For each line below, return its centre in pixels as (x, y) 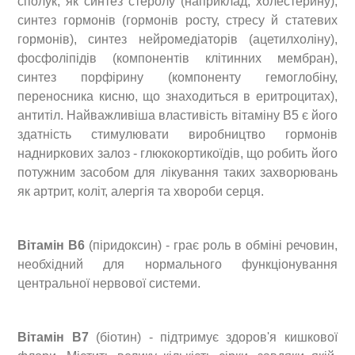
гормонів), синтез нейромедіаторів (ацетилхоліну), (177, 39)
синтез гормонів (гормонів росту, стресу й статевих (177, 20)
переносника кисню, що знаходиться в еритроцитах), (177, 96)
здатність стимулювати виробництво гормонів (177, 134)
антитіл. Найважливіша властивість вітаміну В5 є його (177, 115)
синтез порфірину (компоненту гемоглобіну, (177, 77)
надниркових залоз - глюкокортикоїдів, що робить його (177, 153)
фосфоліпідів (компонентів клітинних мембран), (177, 58)
